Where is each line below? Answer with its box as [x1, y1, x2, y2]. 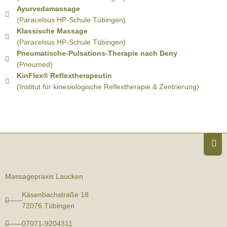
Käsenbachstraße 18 [21, 191, 89, 199]
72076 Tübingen [21, 202, 74, 210]
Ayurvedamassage [16, 5, 80, 13]
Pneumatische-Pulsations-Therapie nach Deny [16, 50, 177, 58]
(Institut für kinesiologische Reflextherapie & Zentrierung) [16, 83, 199, 91]
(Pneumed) [16, 61, 53, 69]
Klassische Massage [16, 27, 88, 35]
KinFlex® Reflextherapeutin [16, 72, 112, 80]
